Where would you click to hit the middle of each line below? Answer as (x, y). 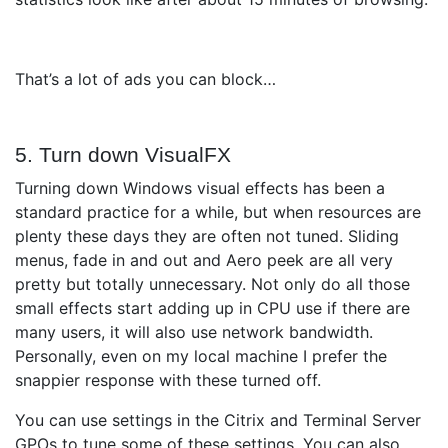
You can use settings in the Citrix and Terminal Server (218, 420)
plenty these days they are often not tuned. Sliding (207, 236)
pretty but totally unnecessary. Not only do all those (212, 284)
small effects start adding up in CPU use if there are (212, 308)
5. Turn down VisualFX (123, 155)
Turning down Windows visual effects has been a (200, 188)
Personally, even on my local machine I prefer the (201, 356)
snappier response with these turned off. (168, 380)
